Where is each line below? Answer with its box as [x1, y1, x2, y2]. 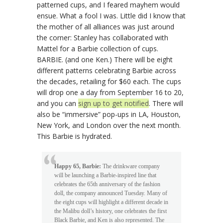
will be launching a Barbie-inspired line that [54, 172, 156, 178]
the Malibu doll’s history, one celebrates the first [54, 208, 167, 214]
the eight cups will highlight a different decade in [54, 199, 168, 205]
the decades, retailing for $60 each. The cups [37, 76, 181, 86]
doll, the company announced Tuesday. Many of [54, 190, 167, 196]
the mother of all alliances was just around [37, 21, 174, 31]
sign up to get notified [78, 98, 149, 108]
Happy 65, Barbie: [54, 163, 101, 169]
